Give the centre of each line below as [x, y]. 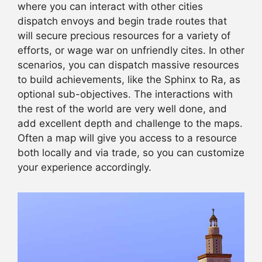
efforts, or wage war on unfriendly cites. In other [131, 50]
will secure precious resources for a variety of [124, 35]
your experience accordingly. [85, 167]
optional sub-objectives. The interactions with [125, 94]
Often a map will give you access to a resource [127, 138]
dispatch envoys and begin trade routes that [122, 21]
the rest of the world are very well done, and [122, 108]
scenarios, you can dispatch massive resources [128, 65]
